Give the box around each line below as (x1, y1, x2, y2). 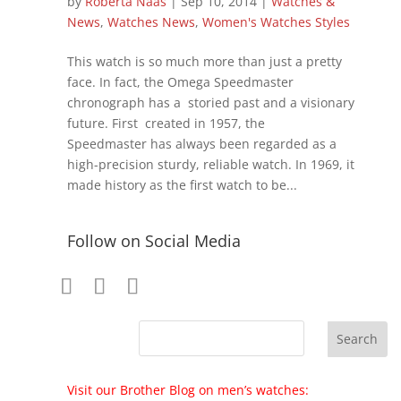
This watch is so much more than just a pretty (66, 52, 342, 70)
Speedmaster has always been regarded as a (66, 134, 337, 152)
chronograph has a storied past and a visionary (66, 93, 354, 111)
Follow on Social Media (66, 229, 241, 252)
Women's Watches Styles (201, 13, 350, 30)
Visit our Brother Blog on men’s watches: (66, 380, 309, 398)
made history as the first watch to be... (66, 175, 297, 193)
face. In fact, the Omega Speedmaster (66, 73, 294, 90)
